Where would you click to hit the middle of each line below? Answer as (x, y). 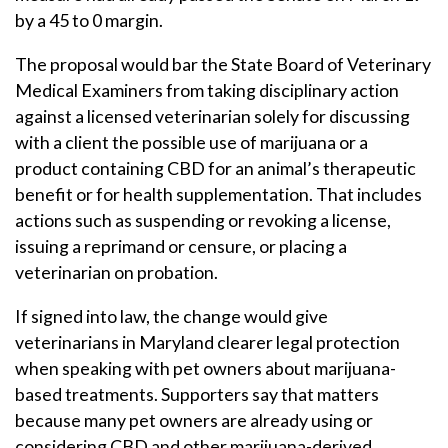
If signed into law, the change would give (171, 315)
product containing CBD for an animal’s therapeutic (215, 167)
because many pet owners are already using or (194, 419)
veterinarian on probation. (116, 271)
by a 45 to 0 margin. (89, 19)
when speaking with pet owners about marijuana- (205, 367)
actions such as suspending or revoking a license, (203, 219)
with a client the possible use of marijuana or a (191, 141)
